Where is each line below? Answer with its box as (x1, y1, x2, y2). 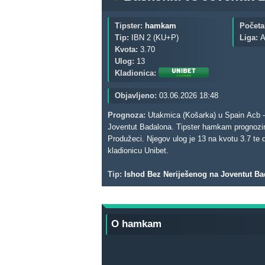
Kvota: (115, 45, 138, 54)
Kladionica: (115, 69, 156, 77)
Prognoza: (108, 111, 146, 119)
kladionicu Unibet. (108, 146, 171, 155)
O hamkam (111, 218, 161, 230)
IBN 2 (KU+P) (131, 33, 179, 42)
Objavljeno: (115, 91, 157, 100)
